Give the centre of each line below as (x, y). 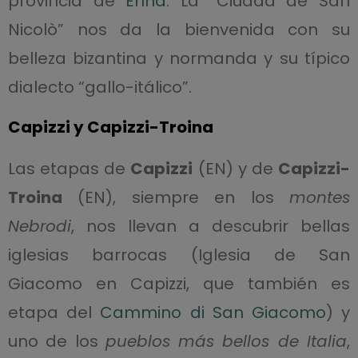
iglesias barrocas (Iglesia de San (179, 255)
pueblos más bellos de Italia (226, 341)
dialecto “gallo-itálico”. (99, 87)
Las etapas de (69, 169)
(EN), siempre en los (176, 197)
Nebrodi (39, 226)
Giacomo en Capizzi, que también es (179, 284)
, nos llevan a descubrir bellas (211, 226)
